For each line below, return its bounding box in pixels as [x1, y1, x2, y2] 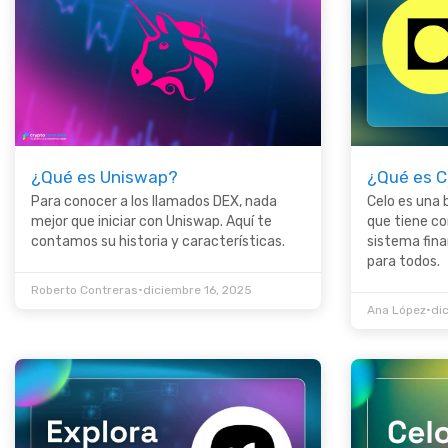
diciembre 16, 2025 [143, 283, 252, 298]
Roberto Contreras [31, 283, 138, 298]
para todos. [367, 253, 440, 271]
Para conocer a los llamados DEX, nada [31, 193, 277, 211]
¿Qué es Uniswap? [31, 167, 178, 188]
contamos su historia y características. [31, 233, 285, 251]
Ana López [367, 303, 426, 318]
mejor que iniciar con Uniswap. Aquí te [31, 213, 272, 231]
